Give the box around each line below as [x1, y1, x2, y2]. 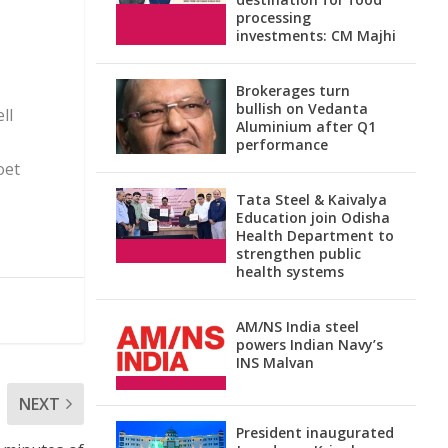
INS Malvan [236, 353, 314, 372]
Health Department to [236, 226, 394, 245]
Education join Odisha [236, 208, 390, 227]
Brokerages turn [236, 81, 350, 100]
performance [236, 135, 328, 154]
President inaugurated [236, 423, 394, 442]
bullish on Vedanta [236, 99, 368, 118]
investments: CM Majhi [236, 26, 396, 45]
